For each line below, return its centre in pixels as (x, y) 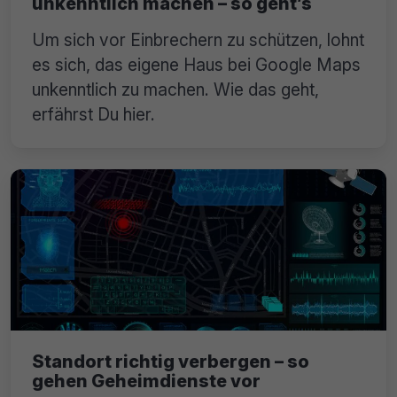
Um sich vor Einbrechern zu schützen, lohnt (198, 39)
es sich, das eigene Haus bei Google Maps (196, 64)
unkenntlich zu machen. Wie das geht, (175, 89)
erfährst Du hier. (93, 114)
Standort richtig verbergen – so (171, 361)
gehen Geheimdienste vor (146, 381)
